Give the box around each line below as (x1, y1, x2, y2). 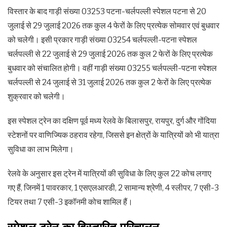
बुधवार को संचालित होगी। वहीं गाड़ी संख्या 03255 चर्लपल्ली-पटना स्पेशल (8, 63, 217, 73)
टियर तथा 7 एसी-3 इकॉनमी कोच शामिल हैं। (8, 197, 133, 207)
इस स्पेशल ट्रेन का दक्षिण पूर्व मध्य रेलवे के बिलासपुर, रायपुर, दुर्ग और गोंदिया (8, 116, 216, 126)
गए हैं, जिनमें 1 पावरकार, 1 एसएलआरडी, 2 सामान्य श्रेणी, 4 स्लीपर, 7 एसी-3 (8, 183, 219, 193)
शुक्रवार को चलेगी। (8, 92, 65, 102)
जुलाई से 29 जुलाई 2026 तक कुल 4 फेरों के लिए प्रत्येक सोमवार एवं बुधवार (8, 21, 219, 31)
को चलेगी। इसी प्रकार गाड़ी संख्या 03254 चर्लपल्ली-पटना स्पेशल (8, 35, 197, 45)
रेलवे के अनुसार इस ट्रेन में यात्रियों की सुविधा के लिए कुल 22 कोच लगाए (8, 169, 211, 179)
